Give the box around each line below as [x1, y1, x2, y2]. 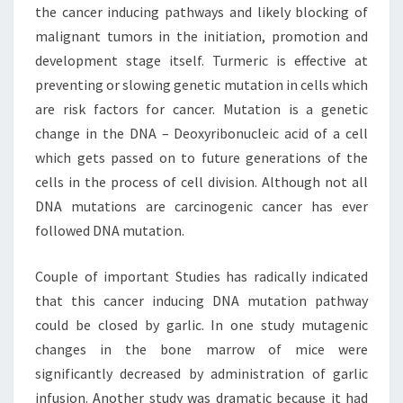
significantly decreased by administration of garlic [35, 364, 368, 382]
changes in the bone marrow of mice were [35, 340, 368, 358]
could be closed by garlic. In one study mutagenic [35, 316, 368, 334]
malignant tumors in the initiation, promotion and [35, 27, 368, 45]
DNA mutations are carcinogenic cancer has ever [35, 197, 368, 215]
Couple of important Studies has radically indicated [35, 267, 368, 285]
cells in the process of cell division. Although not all [35, 173, 368, 191]
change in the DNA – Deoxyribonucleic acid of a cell [35, 124, 368, 142]
